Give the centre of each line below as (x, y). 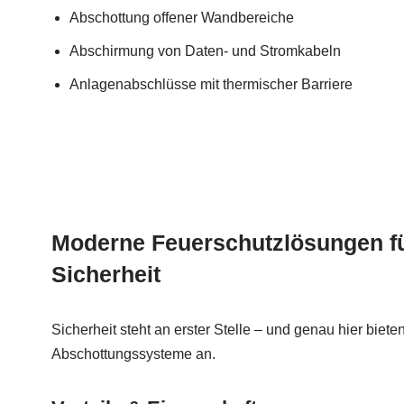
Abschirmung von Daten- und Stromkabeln (205, 51)
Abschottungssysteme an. (133, 353)
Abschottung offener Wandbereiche (182, 18)
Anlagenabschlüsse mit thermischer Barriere (211, 85)
